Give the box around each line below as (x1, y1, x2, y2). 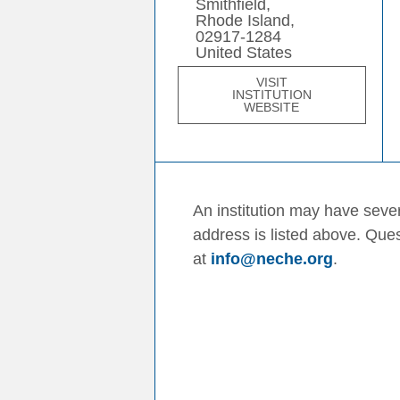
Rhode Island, (196, 11, 296, 29)
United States (196, 43, 293, 62)
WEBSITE (244, 100, 300, 115)
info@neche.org (210, 249, 333, 268)
